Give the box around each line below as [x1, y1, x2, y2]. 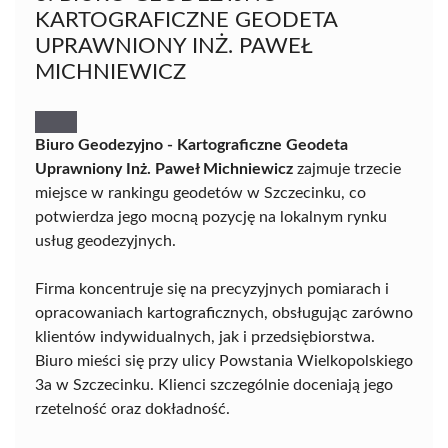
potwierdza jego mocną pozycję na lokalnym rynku [35, 208, 387, 225]
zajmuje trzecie [293, 160, 401, 177]
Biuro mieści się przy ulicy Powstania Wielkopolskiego [35, 352, 413, 369]
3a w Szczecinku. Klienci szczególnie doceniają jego [35, 376, 393, 393]
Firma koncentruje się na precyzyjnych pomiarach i [35, 280, 389, 297]
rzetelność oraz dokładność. [35, 400, 230, 417]
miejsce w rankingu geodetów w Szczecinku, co [35, 184, 366, 201]
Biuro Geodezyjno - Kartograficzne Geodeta [35, 136, 348, 153]
